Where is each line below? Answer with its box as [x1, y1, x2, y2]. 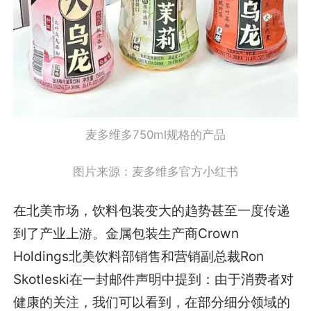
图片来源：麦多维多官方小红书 [73, 164, 238, 178]
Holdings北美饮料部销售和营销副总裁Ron [13, 248, 264, 265]
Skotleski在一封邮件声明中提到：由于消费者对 [13, 271, 294, 288]
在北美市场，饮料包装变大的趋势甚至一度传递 [13, 202, 291, 219]
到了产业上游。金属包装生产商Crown [13, 225, 239, 242]
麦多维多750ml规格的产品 [85, 128, 226, 142]
